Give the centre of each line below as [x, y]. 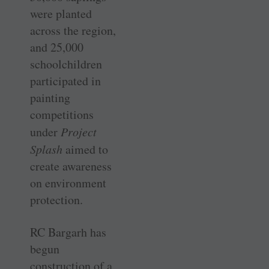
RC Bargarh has [68, 232]
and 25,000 [57, 47]
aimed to [85, 150]
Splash [46, 149]
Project [79, 132]
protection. [56, 200]
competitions [62, 115]
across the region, [73, 31]
